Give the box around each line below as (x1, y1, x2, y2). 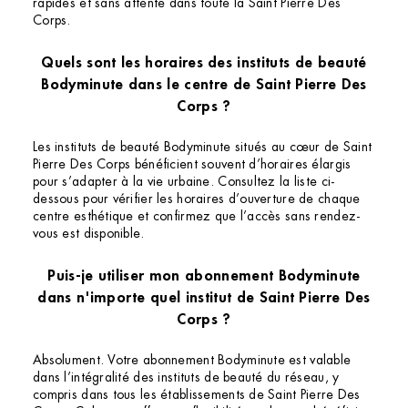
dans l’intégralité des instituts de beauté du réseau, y (33, 369, 340, 386)
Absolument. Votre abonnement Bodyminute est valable (33, 352, 352, 369)
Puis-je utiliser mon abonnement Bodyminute (47, 265, 361, 285)
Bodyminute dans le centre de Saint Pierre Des (41, 74, 367, 94)
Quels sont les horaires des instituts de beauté (41, 52, 367, 72)
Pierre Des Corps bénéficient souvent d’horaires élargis (33, 156, 352, 173)
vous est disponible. (33, 225, 145, 242)
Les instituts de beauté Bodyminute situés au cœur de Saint (33, 138, 372, 156)
